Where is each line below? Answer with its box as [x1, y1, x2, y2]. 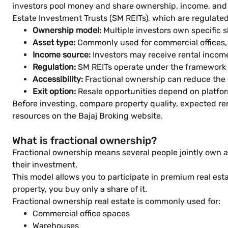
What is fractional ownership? [12, 134, 157, 147]
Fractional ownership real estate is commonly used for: [12, 196, 220, 206]
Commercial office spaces [33, 209, 130, 218]
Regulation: [33, 62, 76, 72]
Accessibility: [33, 74, 83, 84]
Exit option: [33, 87, 76, 96]
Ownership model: [33, 25, 101, 35]
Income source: [33, 50, 91, 60]
